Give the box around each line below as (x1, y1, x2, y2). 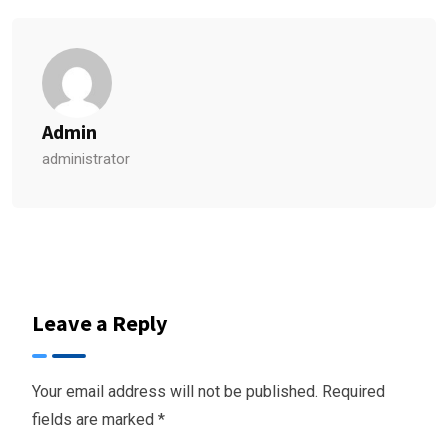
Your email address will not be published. (32, 382, 318, 401)
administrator (42, 150, 130, 168)
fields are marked (32, 410, 158, 429)
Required (322, 382, 385, 401)
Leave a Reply (32, 309, 167, 337)
